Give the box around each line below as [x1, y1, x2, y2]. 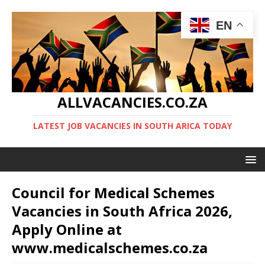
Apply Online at [12, 219, 122, 239]
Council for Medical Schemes [12, 182, 215, 202]
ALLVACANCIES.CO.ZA [57, 92, 208, 112]
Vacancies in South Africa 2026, [12, 201, 232, 221]
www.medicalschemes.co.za [12, 237, 208, 257]
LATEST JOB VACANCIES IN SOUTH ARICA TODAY [33, 119, 232, 131]
